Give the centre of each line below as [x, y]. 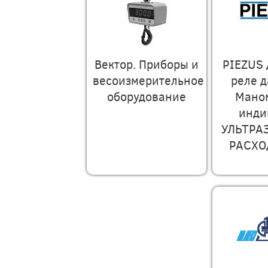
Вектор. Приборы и [147, 64]
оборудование [147, 96]
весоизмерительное [148, 80]
